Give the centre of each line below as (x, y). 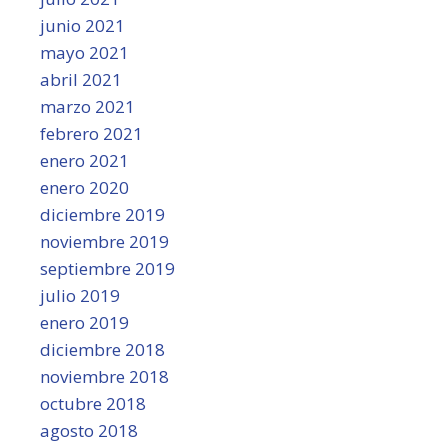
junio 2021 (82, 25)
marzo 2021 (87, 106)
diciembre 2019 (102, 214)
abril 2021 (81, 79)
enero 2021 (84, 160)
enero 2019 (84, 322)
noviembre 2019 (104, 241)
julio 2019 (80, 295)
